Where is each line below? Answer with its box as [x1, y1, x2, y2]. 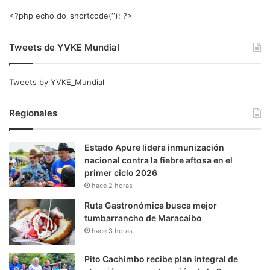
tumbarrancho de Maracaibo [84, 213, 202, 224]
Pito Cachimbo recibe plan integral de [84, 254, 238, 265]
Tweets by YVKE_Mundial [9, 77, 104, 87]
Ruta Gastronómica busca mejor [84, 200, 217, 211]
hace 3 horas [92, 227, 133, 236]
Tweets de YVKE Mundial [9, 42, 119, 54]
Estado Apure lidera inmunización [84, 142, 224, 153]
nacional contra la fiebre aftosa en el [84, 155, 233, 166]
